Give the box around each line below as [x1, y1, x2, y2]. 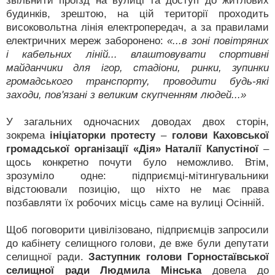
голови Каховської [172, 130, 269, 141]
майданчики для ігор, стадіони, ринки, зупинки [6, 62, 269, 74]
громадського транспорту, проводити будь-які [6, 76, 269, 87]
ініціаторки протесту [50, 130, 155, 141]
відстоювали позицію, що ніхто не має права [6, 184, 269, 195]
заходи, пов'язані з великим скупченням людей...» [6, 89, 246, 101]
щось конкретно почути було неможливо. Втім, [6, 157, 269, 168]
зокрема [6, 130, 50, 141]
